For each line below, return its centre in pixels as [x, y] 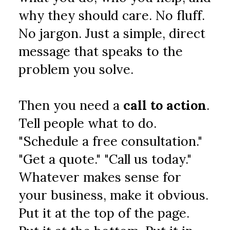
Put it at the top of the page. [104, 213]
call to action [165, 105]
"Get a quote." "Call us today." [105, 159]
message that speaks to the [101, 51]
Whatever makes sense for [100, 177]
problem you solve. [76, 69]
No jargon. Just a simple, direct [112, 33]
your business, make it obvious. [114, 195]
